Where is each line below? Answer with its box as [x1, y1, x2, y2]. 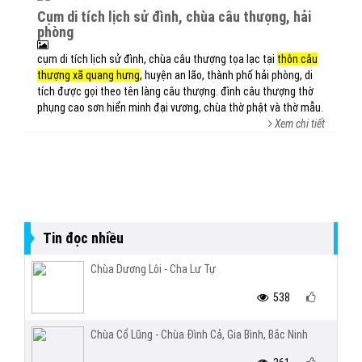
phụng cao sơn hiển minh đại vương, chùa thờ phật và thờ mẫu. [37, 101, 323, 114]
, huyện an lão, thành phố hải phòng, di [140, 69, 313, 82]
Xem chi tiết [275, 117, 325, 130]
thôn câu [277, 53, 318, 65]
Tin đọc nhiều [43, 229, 124, 246]
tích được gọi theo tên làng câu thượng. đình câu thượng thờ [37, 85, 314, 98]
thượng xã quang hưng [37, 69, 140, 82]
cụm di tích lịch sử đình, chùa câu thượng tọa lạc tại [37, 53, 277, 65]
